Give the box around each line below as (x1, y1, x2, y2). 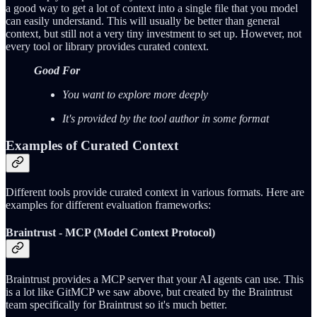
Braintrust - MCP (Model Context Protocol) (6, 226, 215, 239)
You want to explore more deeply (62, 88, 208, 100)
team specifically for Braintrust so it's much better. (6, 299, 227, 311)
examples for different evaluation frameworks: (6, 198, 211, 211)
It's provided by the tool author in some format (62, 112, 269, 125)
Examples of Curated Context (6, 138, 178, 154)
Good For (34, 64, 80, 76)
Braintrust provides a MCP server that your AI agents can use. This (6, 273, 304, 286)
